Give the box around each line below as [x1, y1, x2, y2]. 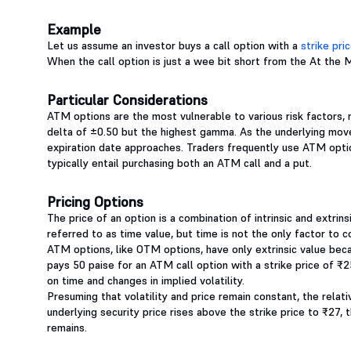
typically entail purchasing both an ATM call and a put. [47, 156, 312, 171]
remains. [47, 320, 87, 335]
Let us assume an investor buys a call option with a [47, 38, 301, 53]
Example [47, 20, 101, 39]
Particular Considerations [47, 91, 208, 110]
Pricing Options [47, 193, 143, 212]
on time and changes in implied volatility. [47, 273, 244, 288]
